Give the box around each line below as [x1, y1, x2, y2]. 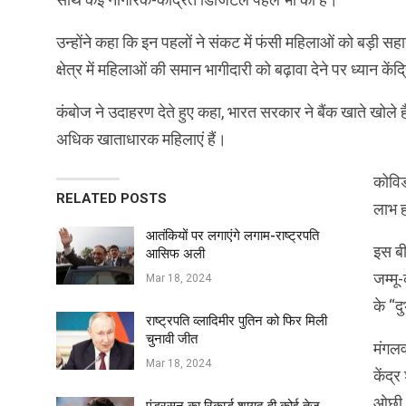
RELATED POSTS [56, 190, 167, 208]
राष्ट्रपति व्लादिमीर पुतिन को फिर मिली [146, 313, 327, 330]
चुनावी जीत [146, 331, 198, 348]
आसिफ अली [146, 246, 205, 263]
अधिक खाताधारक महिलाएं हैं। [56, 130, 227, 150]
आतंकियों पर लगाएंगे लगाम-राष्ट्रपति [146, 227, 319, 245]
